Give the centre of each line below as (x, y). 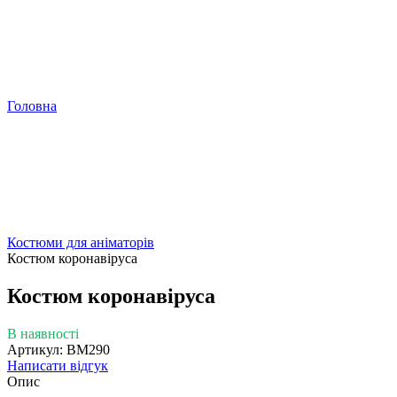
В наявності (43, 333)
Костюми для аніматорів (81, 242)
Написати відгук (58, 365)
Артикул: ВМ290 (58, 349)
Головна (32, 106)
